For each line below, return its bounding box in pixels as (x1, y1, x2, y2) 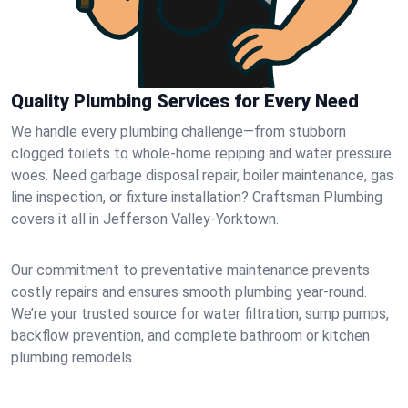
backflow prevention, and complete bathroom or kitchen (11, 327, 370, 344)
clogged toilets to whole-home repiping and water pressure (11, 145, 392, 162)
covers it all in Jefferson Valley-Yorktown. (11, 210, 279, 228)
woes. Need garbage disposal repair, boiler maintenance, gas (11, 167, 393, 184)
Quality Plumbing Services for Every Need (11, 90, 359, 112)
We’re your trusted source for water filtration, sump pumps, (11, 305, 389, 322)
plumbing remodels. (11, 349, 135, 366)
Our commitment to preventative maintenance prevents (11, 261, 370, 279)
